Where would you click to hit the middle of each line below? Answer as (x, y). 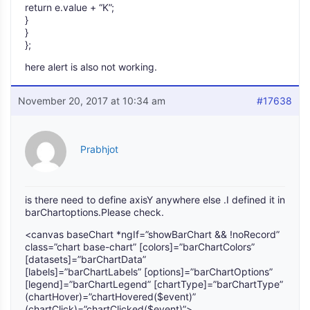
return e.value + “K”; (70, 8)
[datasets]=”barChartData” (85, 259)
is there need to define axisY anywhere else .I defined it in (155, 200)
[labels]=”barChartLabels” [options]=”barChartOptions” (149, 272)
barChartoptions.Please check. (94, 212)
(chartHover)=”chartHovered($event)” (110, 297)
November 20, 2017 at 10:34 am (92, 101)
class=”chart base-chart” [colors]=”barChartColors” (140, 247)
